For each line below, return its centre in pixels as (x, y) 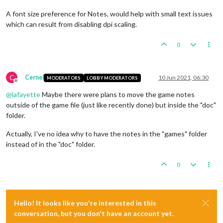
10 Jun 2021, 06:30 (183, 78)
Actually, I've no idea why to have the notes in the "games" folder (107, 134)
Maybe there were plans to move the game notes (117, 95)
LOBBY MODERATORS (112, 78)
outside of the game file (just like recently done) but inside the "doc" (111, 105)
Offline (25, 85)
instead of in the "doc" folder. (51, 144)
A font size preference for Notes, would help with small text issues (109, 14)
